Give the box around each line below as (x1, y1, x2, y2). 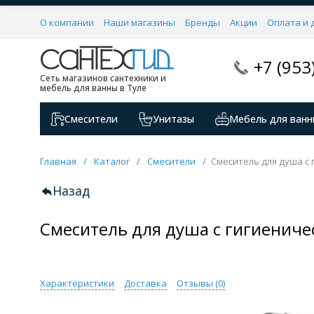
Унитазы (153, 112, 194, 125)
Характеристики (40, 277, 114, 289)
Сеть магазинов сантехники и (40, 72, 166, 85)
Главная (40, 155, 76, 168)
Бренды (185, 16, 220, 29)
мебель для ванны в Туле (40, 82, 146, 95)
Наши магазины (104, 16, 175, 29)
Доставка (124, 277, 167, 289)
